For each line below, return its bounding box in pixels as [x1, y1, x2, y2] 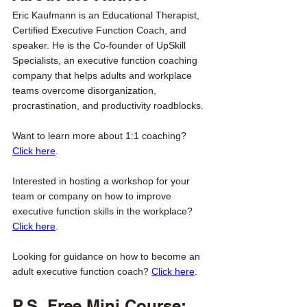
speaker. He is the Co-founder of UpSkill [12, 39, 188, 51]
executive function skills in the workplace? [12, 205, 195, 217]
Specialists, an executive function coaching [12, 54, 200, 66]
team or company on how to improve [12, 190, 174, 201]
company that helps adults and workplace [12, 69, 195, 81]
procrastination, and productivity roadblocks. [12, 99, 206, 111]
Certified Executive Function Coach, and [12, 24, 189, 36]
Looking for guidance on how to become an [12, 250, 203, 262]
